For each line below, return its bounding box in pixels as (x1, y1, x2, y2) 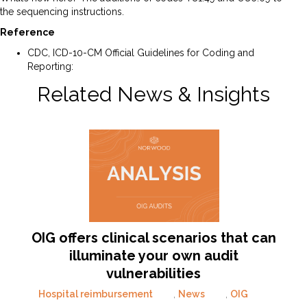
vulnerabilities (106, 265, 201, 282)
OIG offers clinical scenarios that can (31, 230, 276, 247)
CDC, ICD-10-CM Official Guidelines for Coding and (27, 47, 254, 59)
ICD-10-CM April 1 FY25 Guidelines (76, 61, 230, 73)
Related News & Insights (37, 82, 270, 107)
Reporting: (27, 61, 76, 73)
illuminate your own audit (69, 247, 238, 265)
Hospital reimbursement (38, 288, 153, 300)
